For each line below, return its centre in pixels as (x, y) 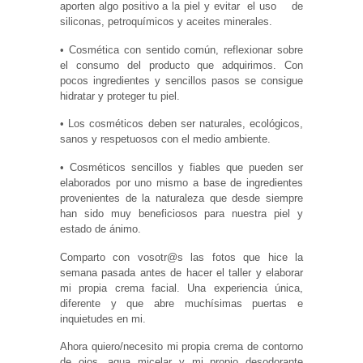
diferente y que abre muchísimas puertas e (181, 303)
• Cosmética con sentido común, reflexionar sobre (181, 49)
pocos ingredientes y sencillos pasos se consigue (181, 80)
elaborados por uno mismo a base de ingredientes (181, 183)
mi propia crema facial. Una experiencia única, (181, 288)
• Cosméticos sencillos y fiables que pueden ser (181, 168)
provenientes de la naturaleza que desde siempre (181, 199)
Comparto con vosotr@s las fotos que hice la (181, 257)
